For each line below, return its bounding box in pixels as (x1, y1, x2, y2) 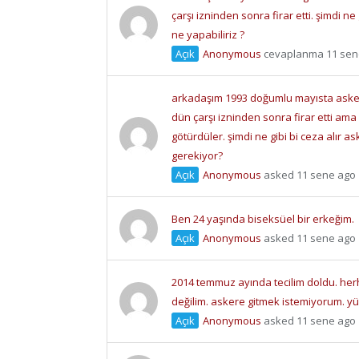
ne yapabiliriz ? (171, 27, 244, 42)
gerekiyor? (171, 148, 223, 163)
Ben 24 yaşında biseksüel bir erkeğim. (171, 212, 354, 227)
